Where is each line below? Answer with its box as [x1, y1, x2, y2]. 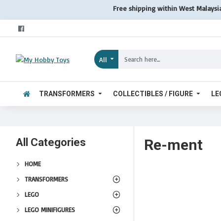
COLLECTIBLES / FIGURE [113, 89, 193, 98]
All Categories [16, 136, 86, 148]
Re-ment [144, 136, 203, 153]
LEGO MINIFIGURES [25, 206, 75, 214]
